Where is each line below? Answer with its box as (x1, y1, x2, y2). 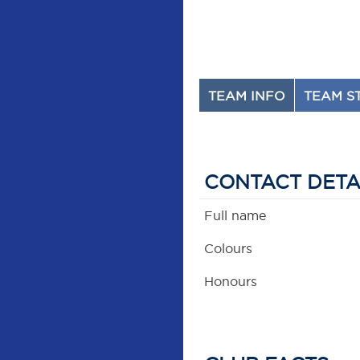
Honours (204, 273, 258, 290)
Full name (204, 207, 267, 224)
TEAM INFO (208, 88, 286, 104)
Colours (204, 240, 253, 257)
